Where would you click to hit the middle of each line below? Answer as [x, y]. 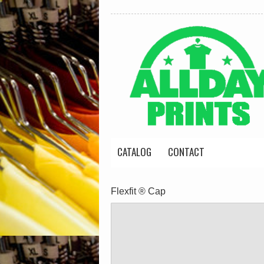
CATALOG [134, 152]
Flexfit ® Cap [138, 191]
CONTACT [186, 152]
